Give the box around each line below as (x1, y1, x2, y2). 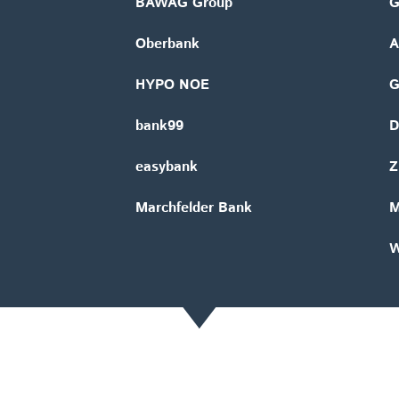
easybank (135, 157, 198, 178)
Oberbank (135, 34, 199, 55)
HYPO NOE (135, 75, 209, 96)
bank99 (135, 116, 183, 137)
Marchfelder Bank (135, 198, 252, 219)
